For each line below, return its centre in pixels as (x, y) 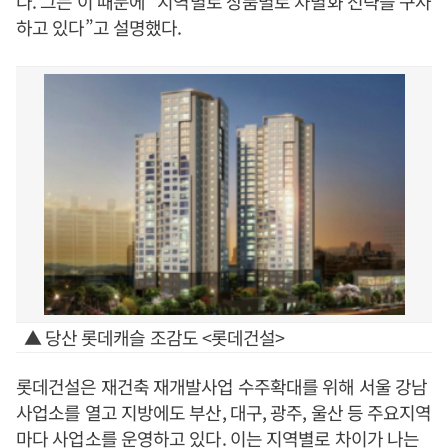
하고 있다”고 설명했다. (99, 27)
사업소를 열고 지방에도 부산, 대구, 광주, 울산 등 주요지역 (224, 412)
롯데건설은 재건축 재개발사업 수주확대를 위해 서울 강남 (222, 386)
